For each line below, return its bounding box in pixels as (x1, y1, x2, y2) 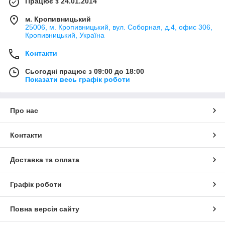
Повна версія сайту (10, 205, 79, 213)
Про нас (10, 106, 38, 115)
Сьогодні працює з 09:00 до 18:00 (25, 67, 144, 76)
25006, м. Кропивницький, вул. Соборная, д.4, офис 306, (25, 23, 212, 32)
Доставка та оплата (10, 156, 79, 164)
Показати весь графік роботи (25, 75, 130, 84)
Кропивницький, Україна (25, 31, 104, 40)
